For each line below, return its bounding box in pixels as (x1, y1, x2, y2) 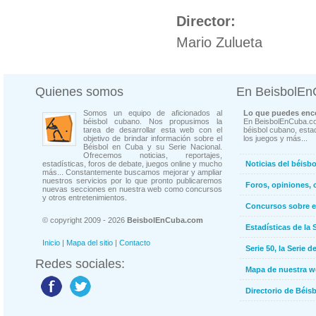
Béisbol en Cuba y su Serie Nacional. (83, 142, 222, 151)
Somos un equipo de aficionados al (83, 109, 222, 117)
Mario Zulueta (176, 35, 262, 50)
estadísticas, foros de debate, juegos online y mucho (42, 159, 222, 168)
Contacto (119, 238, 150, 247)
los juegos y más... (243, 134, 308, 142)
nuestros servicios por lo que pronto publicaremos (42, 176, 222, 185)
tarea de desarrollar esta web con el (83, 126, 222, 134)
